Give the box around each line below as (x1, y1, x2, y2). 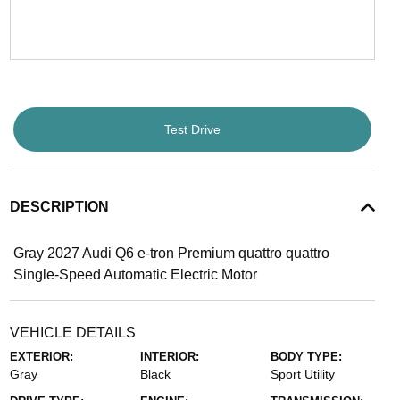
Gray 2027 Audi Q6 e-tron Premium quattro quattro (12, 246, 329, 261)
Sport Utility (271, 367, 336, 381)
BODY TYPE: (271, 350, 343, 363)
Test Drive (163, 121, 221, 137)
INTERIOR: (139, 350, 199, 363)
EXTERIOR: (9, 350, 73, 363)
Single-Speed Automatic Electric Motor (12, 267, 257, 282)
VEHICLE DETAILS (9, 325, 136, 340)
